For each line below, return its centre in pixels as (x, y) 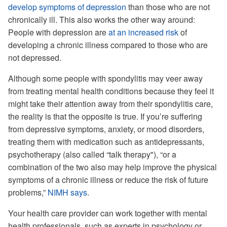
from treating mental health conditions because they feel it (111, 91)
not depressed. (35, 58)
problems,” (28, 192)
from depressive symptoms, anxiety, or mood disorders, (106, 129)
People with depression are (58, 32)
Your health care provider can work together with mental (108, 213)
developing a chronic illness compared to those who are (108, 45)
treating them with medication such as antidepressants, (106, 142)
